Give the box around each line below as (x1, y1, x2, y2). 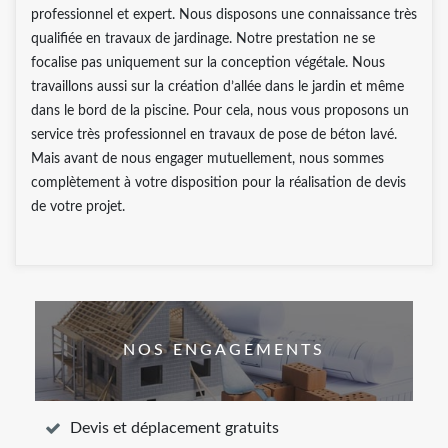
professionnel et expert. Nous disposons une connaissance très (31, 7, 417, 22)
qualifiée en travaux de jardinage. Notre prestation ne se (31, 31, 375, 46)
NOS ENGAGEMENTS (123, 342, 325, 359)
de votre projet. (31, 199, 125, 214)
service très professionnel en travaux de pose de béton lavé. (31, 127, 397, 142)
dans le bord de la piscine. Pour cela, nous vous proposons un (31, 103, 409, 118)
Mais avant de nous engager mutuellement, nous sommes (31, 151, 384, 166)
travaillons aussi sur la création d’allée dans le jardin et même (31, 79, 404, 94)
